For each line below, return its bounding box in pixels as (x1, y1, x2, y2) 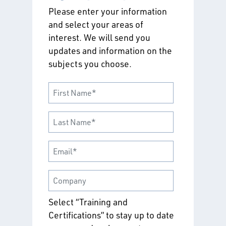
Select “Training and (48, 196, 128, 207)
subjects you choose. (48, 58, 132, 69)
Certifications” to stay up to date (48, 209, 174, 220)
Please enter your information (48, 5, 167, 17)
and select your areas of (48, 18, 143, 30)
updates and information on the (48, 44, 172, 56)
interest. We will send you (48, 31, 150, 43)
